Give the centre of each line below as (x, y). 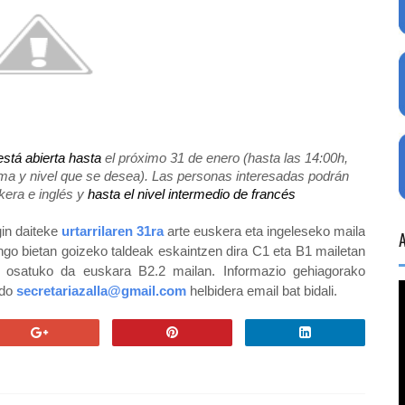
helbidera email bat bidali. (263, 291)
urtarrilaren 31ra (112, 231)
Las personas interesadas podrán (251, 176)
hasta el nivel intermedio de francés (191, 194)
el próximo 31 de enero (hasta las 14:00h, (224, 158)
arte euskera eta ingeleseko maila (264, 231)
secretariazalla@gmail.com (101, 291)
